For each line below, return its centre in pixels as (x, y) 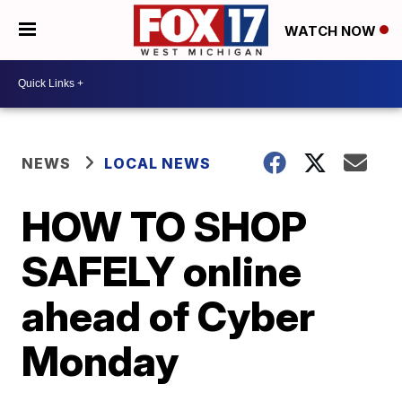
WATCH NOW (332, 31)
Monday (100, 360)
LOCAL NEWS (158, 163)
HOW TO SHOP (165, 226)
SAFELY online (162, 271)
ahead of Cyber (169, 315)
